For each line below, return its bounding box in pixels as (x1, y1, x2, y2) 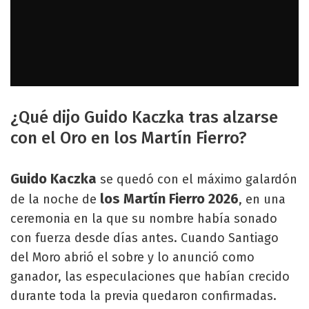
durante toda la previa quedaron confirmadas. (10, 288, 277, 303)
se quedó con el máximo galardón (97, 171, 297, 187)
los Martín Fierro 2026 (100, 190, 239, 207)
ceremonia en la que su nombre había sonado (10, 210, 277, 226)
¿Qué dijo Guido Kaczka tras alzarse (10, 107, 278, 127)
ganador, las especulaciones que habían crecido (10, 268, 290, 284)
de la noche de (10, 191, 100, 207)
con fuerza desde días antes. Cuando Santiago (10, 230, 279, 246)
